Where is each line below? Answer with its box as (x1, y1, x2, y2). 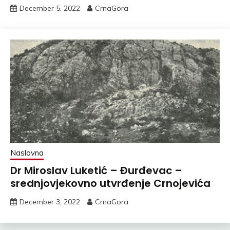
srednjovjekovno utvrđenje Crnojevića (10, 176, 210, 190)
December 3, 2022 (20, 197, 80, 206)
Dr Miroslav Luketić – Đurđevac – (10, 163, 182, 178)
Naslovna (10, 147, 44, 158)
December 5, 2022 (20, 3, 80, 13)
